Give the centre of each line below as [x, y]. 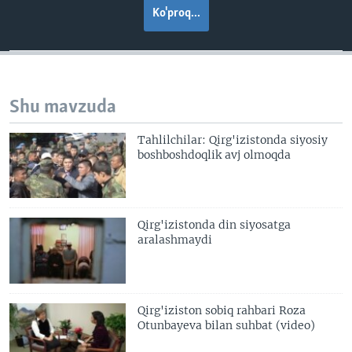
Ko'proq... [176, 13]
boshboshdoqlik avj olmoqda [214, 154]
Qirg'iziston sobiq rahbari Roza [222, 310]
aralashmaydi [175, 240]
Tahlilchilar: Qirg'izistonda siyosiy [233, 139]
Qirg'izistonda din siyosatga [214, 225]
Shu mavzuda [63, 107]
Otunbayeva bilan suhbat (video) [227, 325]
